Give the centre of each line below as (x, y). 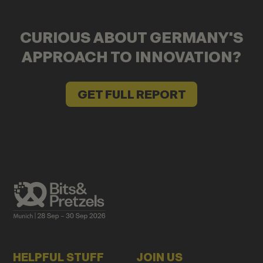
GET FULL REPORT (131, 94)
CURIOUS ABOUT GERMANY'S (131, 37)
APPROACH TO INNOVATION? (131, 57)
